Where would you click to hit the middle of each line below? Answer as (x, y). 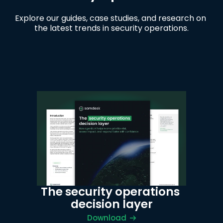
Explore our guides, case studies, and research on (111, 18)
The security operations (110, 192)
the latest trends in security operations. (111, 28)
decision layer (111, 204)
